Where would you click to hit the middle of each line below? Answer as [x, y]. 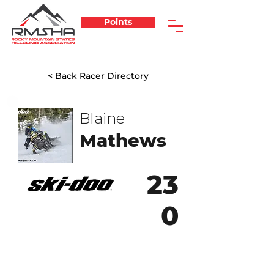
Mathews [123, 140]
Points [118, 22]
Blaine [102, 118]
